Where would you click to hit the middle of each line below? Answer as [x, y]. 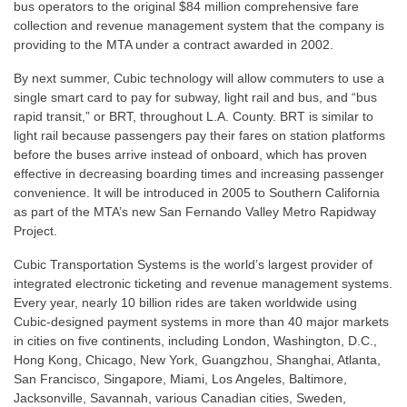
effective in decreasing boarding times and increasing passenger [199, 174]
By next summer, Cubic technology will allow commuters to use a [199, 79]
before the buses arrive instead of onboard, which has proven [190, 155]
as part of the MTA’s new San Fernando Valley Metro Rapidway [195, 212]
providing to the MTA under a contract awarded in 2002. [174, 45]
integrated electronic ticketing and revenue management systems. [203, 284]
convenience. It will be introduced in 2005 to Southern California [197, 193]
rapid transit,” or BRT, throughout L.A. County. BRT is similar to [194, 117]
